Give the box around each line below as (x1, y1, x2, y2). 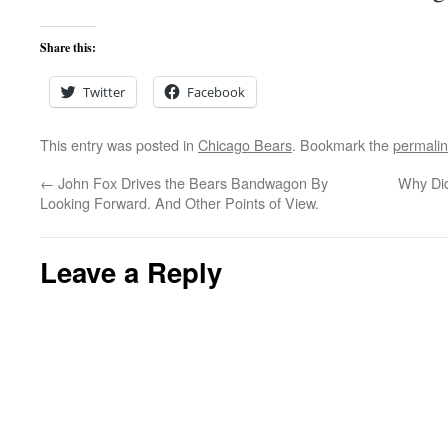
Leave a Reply (40, 252, 222, 291)
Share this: (40, 39, 96, 56)
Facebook (187, 83, 245, 101)
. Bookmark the (292, 134, 393, 155)
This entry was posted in (40, 134, 198, 155)
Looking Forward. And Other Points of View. (40, 192, 319, 213)
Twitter (83, 83, 125, 101)
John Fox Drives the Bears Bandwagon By (54, 172, 328, 193)
